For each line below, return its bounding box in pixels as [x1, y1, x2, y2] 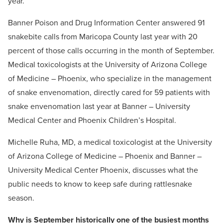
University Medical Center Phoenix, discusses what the [8, 164, 198, 176]
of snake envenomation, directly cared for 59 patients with [8, 87, 210, 99]
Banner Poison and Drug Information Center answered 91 [8, 17, 205, 29]
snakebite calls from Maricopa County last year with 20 [8, 31, 198, 43]
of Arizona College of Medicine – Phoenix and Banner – [8, 150, 202, 162]
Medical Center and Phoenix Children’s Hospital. [8, 114, 176, 126]
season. [8, 192, 34, 204]
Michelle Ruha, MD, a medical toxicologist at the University [8, 136, 212, 148]
